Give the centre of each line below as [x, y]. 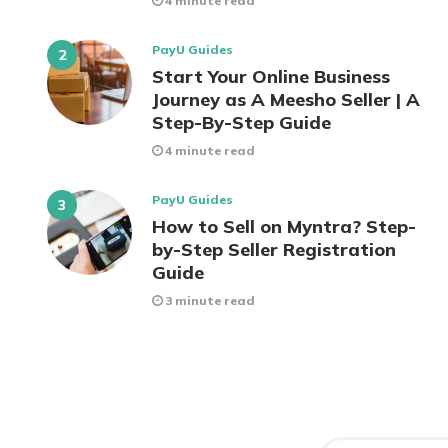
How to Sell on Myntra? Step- [284, 226]
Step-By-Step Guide [241, 122]
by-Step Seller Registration [274, 249]
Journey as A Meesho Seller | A [286, 99]
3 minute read [210, 300]
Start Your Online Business [271, 76]
